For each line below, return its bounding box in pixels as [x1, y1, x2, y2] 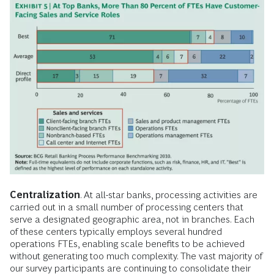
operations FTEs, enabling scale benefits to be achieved [10, 238, 245, 249]
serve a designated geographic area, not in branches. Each [10, 213, 254, 224]
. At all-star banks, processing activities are [80, 189, 257, 200]
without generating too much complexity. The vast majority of [10, 250, 262, 261]
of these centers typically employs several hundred [10, 226, 222, 237]
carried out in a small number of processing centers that [10, 201, 243, 212]
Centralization [10, 189, 80, 200]
